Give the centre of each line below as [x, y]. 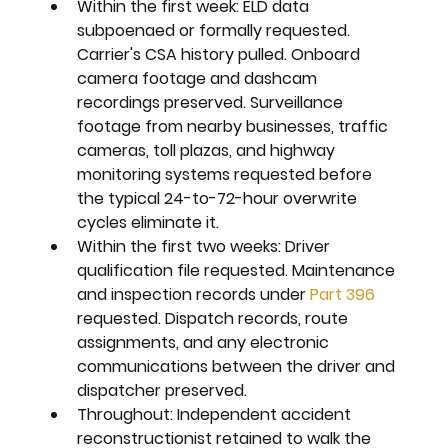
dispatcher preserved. [162, 390]
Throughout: [127, 414]
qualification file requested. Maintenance [238, 270]
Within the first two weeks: [181, 246]
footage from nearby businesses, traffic [235, 126]
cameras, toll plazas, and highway [208, 150]
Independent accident [266, 414]
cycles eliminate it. [148, 222]
